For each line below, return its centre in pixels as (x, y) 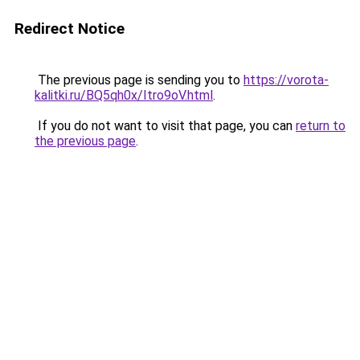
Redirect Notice (70, 29)
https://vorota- (286, 80)
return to (321, 126)
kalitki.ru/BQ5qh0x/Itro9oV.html (124, 95)
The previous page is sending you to (139, 80)
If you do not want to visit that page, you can (165, 126)
